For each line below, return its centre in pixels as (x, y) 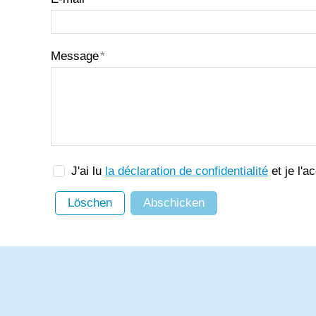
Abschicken (174, 203)
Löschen (90, 203)
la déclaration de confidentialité (187, 171)
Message (75, 56)
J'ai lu (88, 171)
